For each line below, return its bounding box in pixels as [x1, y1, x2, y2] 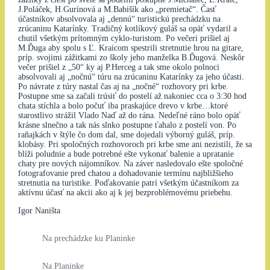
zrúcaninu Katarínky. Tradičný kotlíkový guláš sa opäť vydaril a [17, 24, 237, 33]
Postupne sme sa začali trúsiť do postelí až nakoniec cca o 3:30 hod [17, 91, 246, 101]
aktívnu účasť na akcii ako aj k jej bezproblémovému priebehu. [17, 187, 233, 197]
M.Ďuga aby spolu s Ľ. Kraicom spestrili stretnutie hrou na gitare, [17, 43, 243, 52]
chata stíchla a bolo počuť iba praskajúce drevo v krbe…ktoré [17, 101, 228, 110]
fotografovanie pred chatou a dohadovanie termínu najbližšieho [17, 168, 233, 178]
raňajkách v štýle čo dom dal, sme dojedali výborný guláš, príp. [17, 130, 235, 139]
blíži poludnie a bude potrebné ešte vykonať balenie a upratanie [17, 149, 234, 159]
